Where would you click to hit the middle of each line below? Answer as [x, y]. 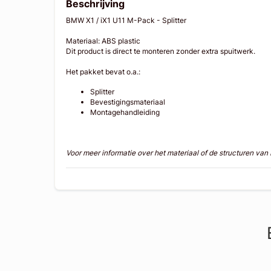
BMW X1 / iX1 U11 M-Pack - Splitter [127, 21]
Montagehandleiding [125, 113]
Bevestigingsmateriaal [128, 102]
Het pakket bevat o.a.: [103, 72]
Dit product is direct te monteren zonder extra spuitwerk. [162, 51]
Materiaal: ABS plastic [104, 41]
